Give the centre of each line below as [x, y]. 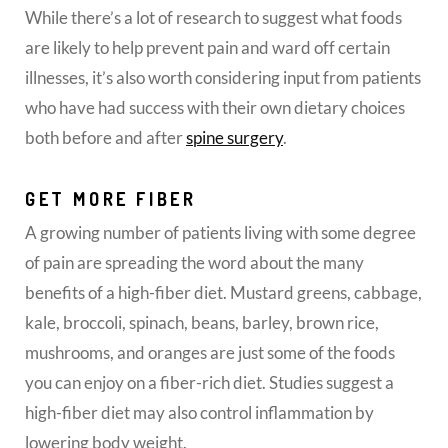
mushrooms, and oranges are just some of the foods [210, 352]
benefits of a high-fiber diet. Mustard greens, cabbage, [223, 292]
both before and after [105, 137]
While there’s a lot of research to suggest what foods [213, 17]
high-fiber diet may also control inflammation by [199, 412]
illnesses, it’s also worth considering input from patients [223, 77]
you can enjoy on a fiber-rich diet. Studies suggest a [209, 382]
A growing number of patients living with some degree [220, 232]
